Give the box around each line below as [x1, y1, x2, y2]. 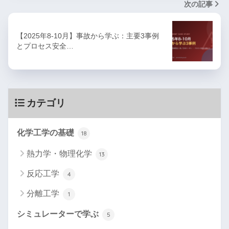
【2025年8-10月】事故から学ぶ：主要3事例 [16, 32, 159, 40]
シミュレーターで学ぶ [17, 210, 101, 219]
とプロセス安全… [16, 42, 74, 51]
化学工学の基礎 [17, 128, 76, 138]
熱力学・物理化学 [27, 149, 94, 158]
